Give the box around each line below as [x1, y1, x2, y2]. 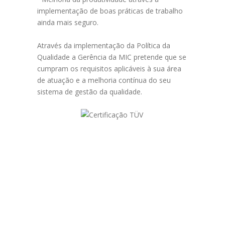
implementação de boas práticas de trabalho [37, 6, 183, 16]
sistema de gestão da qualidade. [37, 87, 142, 96]
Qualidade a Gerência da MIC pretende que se [37, 52, 186, 62]
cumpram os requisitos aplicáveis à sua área [37, 64, 181, 73]
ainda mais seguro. [37, 18, 98, 27]
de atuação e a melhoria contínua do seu [37, 75, 171, 85]
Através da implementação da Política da [37, 41, 170, 50]
